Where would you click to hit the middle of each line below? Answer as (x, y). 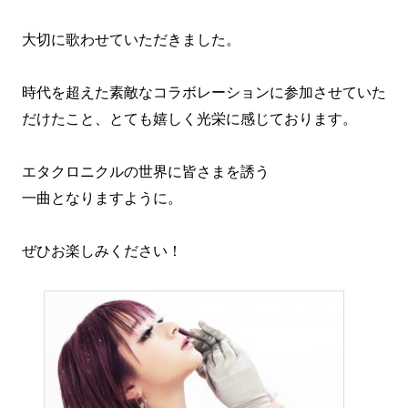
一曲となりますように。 (102, 199)
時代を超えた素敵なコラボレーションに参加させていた (204, 93)
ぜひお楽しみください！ (102, 251)
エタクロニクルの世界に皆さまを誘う (146, 172)
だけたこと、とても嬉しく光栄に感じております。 (189, 119)
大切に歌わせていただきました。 (131, 40)
